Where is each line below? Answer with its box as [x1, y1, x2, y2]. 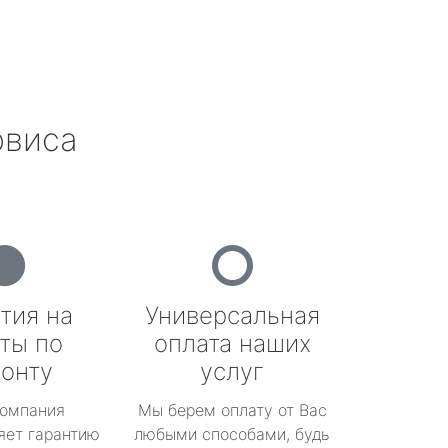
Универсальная [144, 301, 320, 330]
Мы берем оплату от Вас [137, 400, 327, 420]
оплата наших [153, 329, 311, 358]
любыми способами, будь [134, 424, 330, 444]
